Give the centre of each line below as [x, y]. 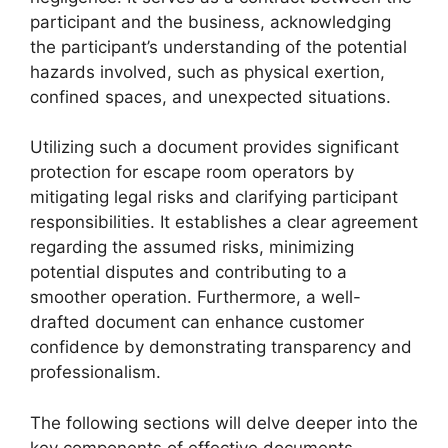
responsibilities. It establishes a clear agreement [224, 222]
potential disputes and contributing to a [188, 272]
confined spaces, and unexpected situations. [210, 96]
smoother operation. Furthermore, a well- [195, 297]
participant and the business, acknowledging [210, 21]
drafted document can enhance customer [197, 322]
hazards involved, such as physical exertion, [207, 71]
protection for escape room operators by [192, 172]
